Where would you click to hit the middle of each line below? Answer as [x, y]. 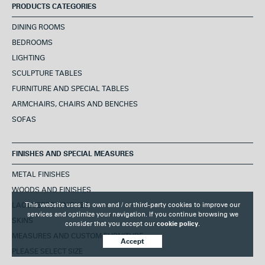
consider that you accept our [111, 224]
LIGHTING [28, 59]
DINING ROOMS [38, 28]
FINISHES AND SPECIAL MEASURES [73, 154]
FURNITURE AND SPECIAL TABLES [70, 89]
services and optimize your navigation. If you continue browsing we [132, 214]
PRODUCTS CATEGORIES [54, 7]
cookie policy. [178, 224]
